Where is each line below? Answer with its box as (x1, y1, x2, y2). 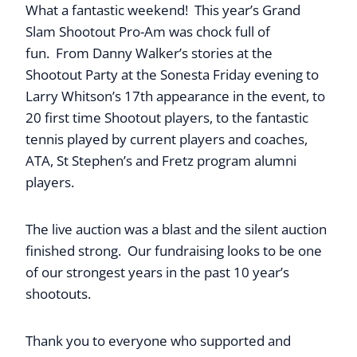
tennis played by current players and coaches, (25, 130, 308, 148)
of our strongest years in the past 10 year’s (25, 263, 289, 281)
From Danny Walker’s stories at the (56, 44, 273, 62)
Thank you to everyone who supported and (25, 331, 291, 350)
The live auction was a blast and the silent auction (25, 220, 327, 238)
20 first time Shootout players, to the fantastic (25, 108, 308, 127)
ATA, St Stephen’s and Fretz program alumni (25, 151, 296, 170)
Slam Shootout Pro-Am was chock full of (25, 22, 270, 41)
